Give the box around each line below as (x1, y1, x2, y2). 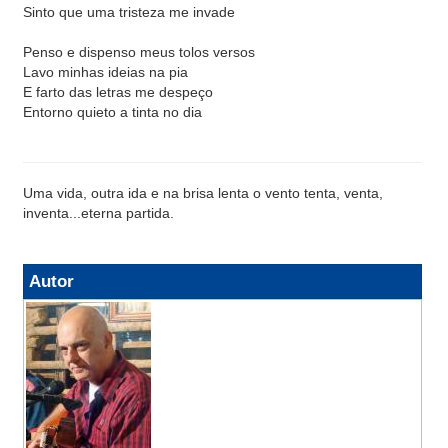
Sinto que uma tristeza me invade (23, 4, 235, 20)
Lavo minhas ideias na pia (23, 64, 188, 80)
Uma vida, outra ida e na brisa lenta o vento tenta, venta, (23, 185, 383, 201)
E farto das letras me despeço (23, 84, 213, 100)
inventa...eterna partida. (23, 205, 174, 221)
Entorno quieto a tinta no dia (23, 104, 202, 120)
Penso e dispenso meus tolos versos (23, 44, 255, 60)
